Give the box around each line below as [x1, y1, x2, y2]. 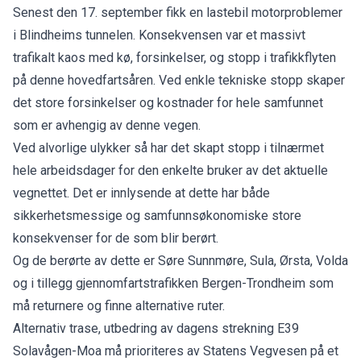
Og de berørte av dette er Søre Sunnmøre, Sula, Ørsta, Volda [13, 252, 348, 268]
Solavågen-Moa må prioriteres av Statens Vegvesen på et [13, 342, 338, 359]
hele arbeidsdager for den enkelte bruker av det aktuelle [13, 162, 328, 178]
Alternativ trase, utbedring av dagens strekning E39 [13, 320, 299, 336]
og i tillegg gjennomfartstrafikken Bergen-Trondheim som [13, 275, 334, 291]
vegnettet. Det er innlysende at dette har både [13, 185, 270, 201]
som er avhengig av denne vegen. [13, 117, 204, 133]
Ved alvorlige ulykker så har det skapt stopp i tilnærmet [13, 139, 324, 156]
